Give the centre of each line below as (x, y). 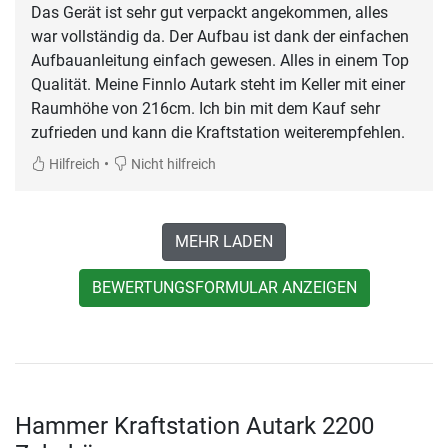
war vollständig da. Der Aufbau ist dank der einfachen (220, 36)
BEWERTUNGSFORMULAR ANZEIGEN (224, 287)
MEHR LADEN (224, 241)
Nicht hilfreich (172, 164)
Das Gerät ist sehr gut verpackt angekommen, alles (209, 12)
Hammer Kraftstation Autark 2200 (194, 425)
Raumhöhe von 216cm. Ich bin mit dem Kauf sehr (205, 108)
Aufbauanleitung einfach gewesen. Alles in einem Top (220, 60)
